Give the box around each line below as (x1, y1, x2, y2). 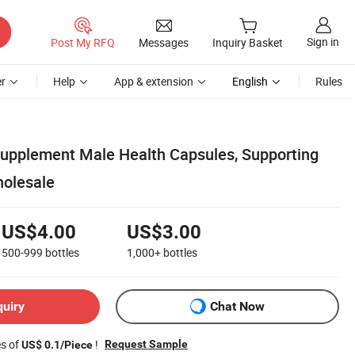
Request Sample (105, 337, 188, 350)
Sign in (307, 34, 339, 50)
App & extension (114, 74, 193, 89)
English (232, 74, 268, 89)
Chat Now (210, 299, 265, 315)
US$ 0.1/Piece (21, 338, 93, 351)
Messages (139, 34, 189, 50)
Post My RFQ (51, 34, 115, 50)
